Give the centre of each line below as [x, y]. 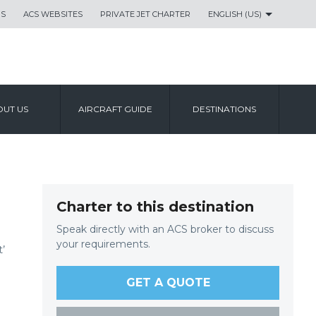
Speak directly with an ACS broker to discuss [165, 229]
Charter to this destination [155, 207]
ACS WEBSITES [53, 14]
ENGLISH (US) [235, 14]
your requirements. [103, 244]
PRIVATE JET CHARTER [145, 14]
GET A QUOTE [168, 282]
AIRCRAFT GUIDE [115, 109]
